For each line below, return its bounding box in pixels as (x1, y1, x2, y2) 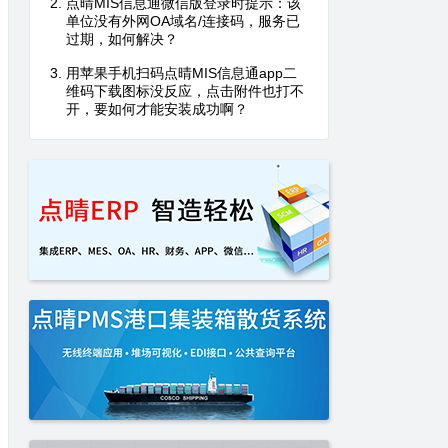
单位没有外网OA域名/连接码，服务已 (66, 13, 300, 30)
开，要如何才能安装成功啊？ (66, 101, 248, 118)
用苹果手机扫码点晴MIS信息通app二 (66, 65, 297, 82)
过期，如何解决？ (66, 31, 178, 48)
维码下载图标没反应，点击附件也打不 (66, 83, 304, 100)
